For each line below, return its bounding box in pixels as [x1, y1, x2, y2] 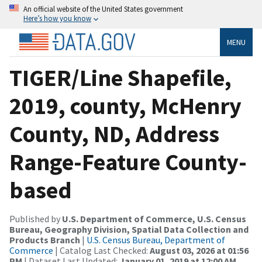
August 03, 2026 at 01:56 [150, 244, 249, 256]
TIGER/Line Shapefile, [9, 63, 232, 92]
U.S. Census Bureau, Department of [87, 233, 225, 246]
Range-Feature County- [9, 147, 247, 177]
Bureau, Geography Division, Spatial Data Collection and [9, 223, 249, 235]
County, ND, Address [9, 119, 219, 149]
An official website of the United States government [23, 4, 183, 13]
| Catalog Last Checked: [53, 244, 150, 256]
